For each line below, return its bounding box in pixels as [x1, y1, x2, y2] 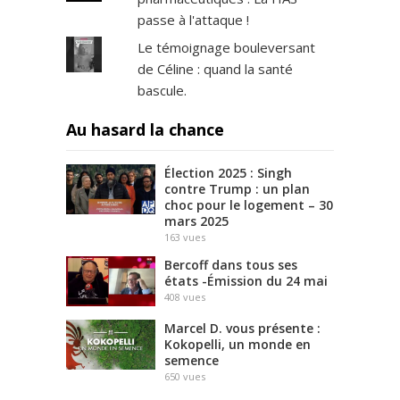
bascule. [137, 80, 187, 99]
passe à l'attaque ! [137, 10, 249, 29]
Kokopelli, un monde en [164, 335, 311, 353]
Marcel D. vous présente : [164, 319, 321, 337]
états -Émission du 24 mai [164, 271, 328, 289]
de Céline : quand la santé [137, 59, 293, 78]
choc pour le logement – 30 [164, 196, 333, 213]
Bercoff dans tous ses [164, 255, 297, 273]
